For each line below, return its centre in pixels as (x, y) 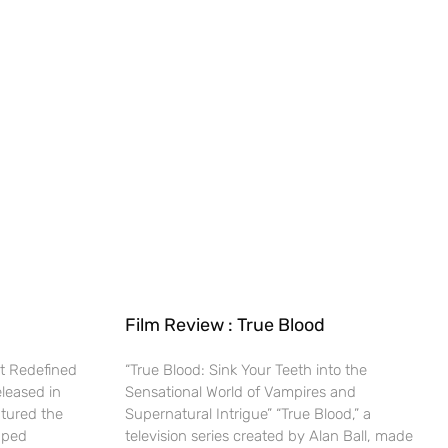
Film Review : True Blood (224, 324)
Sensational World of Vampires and (240, 391)
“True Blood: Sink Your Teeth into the (245, 369)
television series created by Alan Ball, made (268, 435)
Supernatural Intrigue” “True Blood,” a (247, 413)
